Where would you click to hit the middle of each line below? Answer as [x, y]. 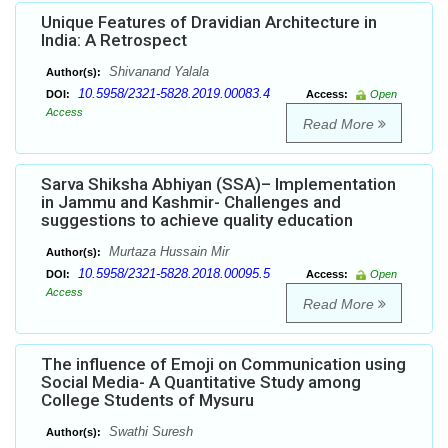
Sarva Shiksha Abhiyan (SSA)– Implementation [218, 184]
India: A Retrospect [114, 40]
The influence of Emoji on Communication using [223, 364]
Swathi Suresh [149, 432]
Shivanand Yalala [157, 72]
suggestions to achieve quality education [197, 220]
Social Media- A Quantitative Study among [201, 382]
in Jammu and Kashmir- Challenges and [191, 202]
